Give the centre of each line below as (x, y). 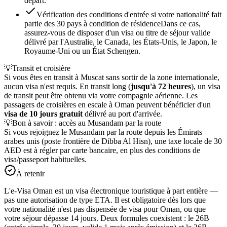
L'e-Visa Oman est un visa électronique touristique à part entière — (111, 191)
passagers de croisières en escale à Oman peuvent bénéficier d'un (107, 105)
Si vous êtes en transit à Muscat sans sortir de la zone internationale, (112, 78)
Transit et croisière (41, 68)
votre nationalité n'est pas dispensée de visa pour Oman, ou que (105, 209)
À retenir (30, 174)
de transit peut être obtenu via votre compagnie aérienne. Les (101, 96)
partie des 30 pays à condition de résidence (92, 24)
